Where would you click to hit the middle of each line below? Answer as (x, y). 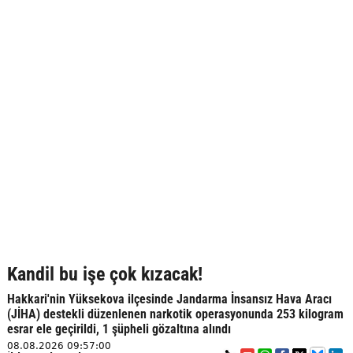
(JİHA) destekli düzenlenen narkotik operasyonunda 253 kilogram (175, 314)
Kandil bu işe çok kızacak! (104, 274)
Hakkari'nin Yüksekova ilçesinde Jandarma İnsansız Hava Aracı (169, 299)
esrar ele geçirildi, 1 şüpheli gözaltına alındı (119, 329)
